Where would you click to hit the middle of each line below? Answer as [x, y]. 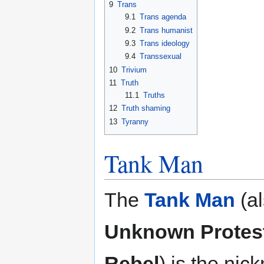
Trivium [134, 70]
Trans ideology [164, 43]
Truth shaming [146, 108]
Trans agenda [163, 17]
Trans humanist [166, 30]
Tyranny [135, 121]
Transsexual [160, 57]
